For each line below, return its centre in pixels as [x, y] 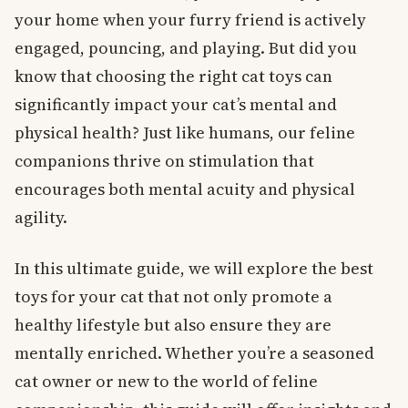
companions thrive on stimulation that [164, 161]
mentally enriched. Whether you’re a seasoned [194, 353]
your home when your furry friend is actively [190, 20]
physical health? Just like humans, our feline [185, 133]
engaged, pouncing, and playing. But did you [186, 48]
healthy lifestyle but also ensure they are [173, 325]
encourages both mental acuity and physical [185, 189]
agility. [41, 218]
